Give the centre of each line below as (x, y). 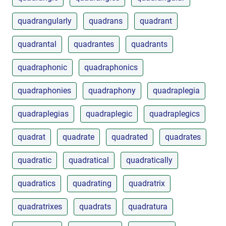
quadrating (92, 183)
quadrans (106, 21)
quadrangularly (45, 21)
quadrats (95, 206)
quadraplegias (43, 114)
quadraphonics (111, 67)
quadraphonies (44, 90)
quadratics (37, 183)
